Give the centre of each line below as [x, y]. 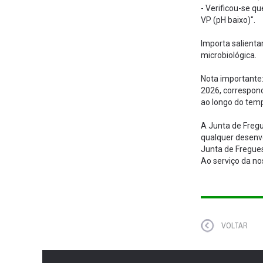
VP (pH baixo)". [228, 20]
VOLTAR [235, 225]
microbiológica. [229, 55]
